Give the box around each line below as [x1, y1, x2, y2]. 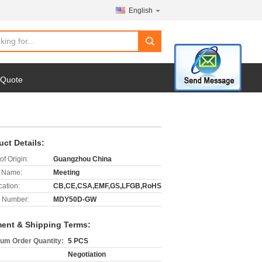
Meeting [53, 168, 80, 177]
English [129, 6, 153, 15]
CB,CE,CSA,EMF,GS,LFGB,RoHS [53, 182, 161, 190]
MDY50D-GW [53, 195, 96, 204]
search [142, 41, 164, 50]
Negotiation [68, 250, 106, 258]
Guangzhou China [53, 155, 112, 163]
